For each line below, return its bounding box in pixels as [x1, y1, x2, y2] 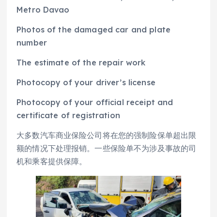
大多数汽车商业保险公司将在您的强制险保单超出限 [16, 130, 197, 140]
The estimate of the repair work [16, 58, 146, 68]
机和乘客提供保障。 [16, 156, 87, 167]
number [16, 37, 47, 47]
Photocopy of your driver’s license [16, 77, 155, 88]
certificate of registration [16, 110, 120, 121]
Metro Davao [16, 4, 70, 15]
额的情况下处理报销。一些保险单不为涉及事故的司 [16, 143, 197, 154]
